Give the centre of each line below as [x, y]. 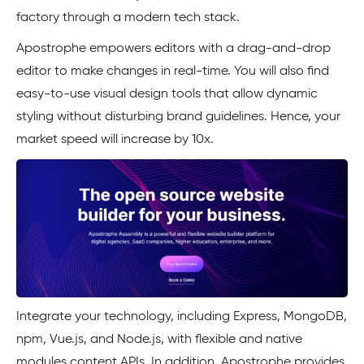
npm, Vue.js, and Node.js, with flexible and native [159, 339]
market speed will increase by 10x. [115, 139]
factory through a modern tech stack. [128, 17]
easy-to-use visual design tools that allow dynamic [167, 94]
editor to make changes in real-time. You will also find [173, 71]
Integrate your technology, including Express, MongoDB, [182, 316]
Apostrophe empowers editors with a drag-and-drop [173, 48]
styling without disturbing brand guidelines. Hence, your [178, 117]
